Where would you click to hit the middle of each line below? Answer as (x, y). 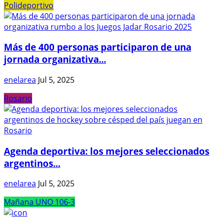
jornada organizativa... (55, 59)
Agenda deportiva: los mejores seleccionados (107, 151)
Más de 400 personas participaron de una (98, 47)
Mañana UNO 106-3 (39, 202)
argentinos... (32, 163)
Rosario (18, 98)
